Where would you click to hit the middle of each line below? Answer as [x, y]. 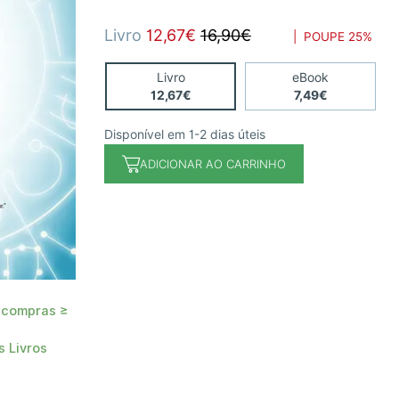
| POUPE [318, 37]
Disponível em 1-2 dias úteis [185, 135]
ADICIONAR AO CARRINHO [213, 163]
